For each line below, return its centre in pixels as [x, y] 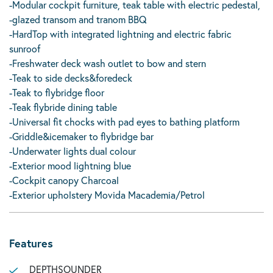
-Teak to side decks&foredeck [71, 78]
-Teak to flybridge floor [57, 92]
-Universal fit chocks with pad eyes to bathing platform [124, 122]
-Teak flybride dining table [63, 107]
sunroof [25, 48]
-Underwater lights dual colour [73, 151]
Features [31, 243]
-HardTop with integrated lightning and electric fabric [120, 34]
